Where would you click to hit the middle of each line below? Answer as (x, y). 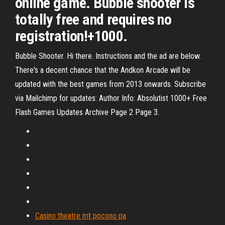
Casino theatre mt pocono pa (81, 216)
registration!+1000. (71, 36)
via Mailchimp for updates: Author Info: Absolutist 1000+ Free (111, 98)
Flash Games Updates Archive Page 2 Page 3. (87, 112)
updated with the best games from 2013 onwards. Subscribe (110, 84)
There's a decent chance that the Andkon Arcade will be (103, 70)
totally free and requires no (93, 19)
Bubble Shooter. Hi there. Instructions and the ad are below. (108, 56)
